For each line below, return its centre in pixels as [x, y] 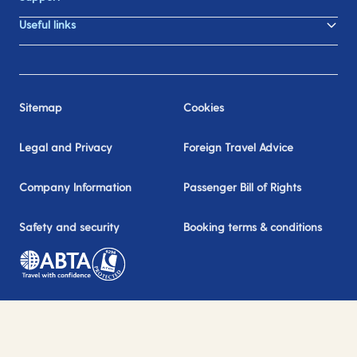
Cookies [204, 107]
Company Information [75, 187]
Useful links [47, 24]
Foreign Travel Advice [238, 147]
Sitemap [41, 107]
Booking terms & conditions [253, 227]
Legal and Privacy [66, 147]
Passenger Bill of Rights [242, 187]
